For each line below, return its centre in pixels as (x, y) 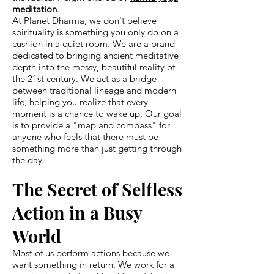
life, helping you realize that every (80, 102)
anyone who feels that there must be (85, 136)
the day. (28, 160)
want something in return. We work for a (93, 264)
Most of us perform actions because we (91, 253)
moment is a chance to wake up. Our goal (97, 113)
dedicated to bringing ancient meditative (95, 55)
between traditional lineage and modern (94, 90)
